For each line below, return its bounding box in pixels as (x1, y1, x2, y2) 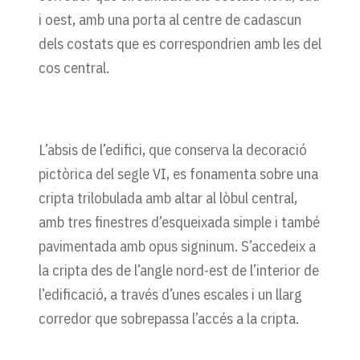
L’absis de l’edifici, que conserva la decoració (39, 139, 307, 159)
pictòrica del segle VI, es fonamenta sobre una (39, 163, 318, 183)
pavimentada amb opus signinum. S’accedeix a (39, 235, 316, 256)
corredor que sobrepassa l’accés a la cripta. (39, 308, 299, 328)
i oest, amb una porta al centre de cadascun (39, 9, 301, 29)
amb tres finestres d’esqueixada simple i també (39, 211, 320, 231)
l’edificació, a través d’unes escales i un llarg (39, 284, 302, 304)
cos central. (39, 57, 109, 77)
